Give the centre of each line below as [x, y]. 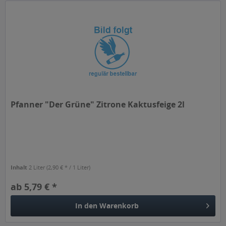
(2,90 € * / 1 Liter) [69, 167]
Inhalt [20, 167]
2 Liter [38, 167]
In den [87, 206]
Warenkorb [119, 206]
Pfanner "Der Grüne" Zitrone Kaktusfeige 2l [98, 104]
